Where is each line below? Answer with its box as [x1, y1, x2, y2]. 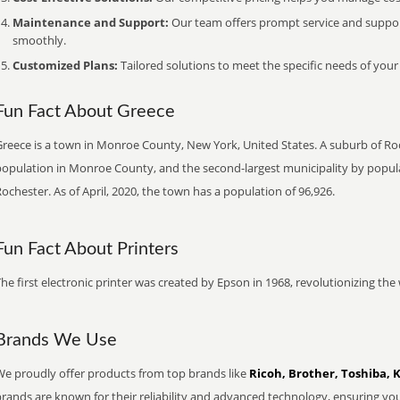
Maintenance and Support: [12, 14, 169, 30]
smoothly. [12, 32, 66, 48]
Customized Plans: [12, 57, 118, 73]
